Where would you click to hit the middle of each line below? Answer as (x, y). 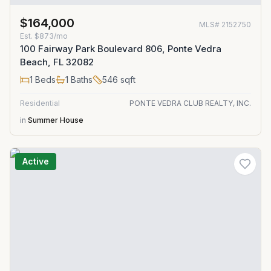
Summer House (56, 120)
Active (36, 161)
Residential (40, 103)
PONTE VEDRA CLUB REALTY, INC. (190, 103)
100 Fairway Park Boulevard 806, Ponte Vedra (121, 49)
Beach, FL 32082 (57, 62)
